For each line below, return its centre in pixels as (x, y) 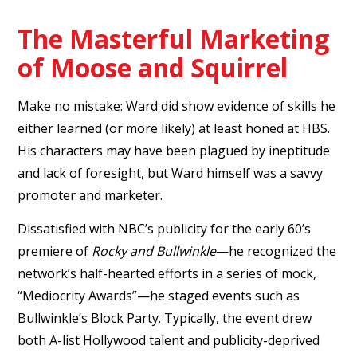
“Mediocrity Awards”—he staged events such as (159, 295)
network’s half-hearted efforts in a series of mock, (167, 273)
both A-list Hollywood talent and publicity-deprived (169, 340)
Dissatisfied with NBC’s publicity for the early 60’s (165, 228)
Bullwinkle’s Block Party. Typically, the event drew (165, 318)
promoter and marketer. (90, 195)
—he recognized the (277, 251)
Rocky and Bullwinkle (154, 251)
